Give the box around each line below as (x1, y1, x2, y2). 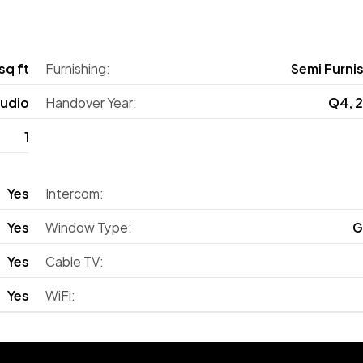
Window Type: (45, 216, 132, 237)
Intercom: (45, 181, 104, 203)
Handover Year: (45, 91, 137, 113)
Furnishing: (45, 57, 110, 79)
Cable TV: (45, 250, 104, 271)
